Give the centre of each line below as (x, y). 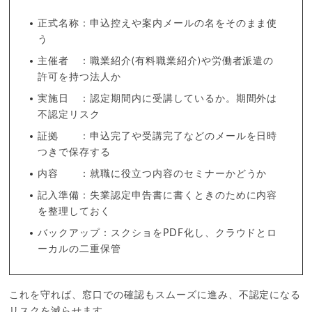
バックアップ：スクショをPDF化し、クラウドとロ (158, 233)
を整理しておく (75, 211)
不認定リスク (69, 115)
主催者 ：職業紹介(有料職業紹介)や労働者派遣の (156, 61)
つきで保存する (75, 152)
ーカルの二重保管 (80, 249)
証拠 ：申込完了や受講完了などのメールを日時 (158, 136)
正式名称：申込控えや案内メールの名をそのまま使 (158, 23)
